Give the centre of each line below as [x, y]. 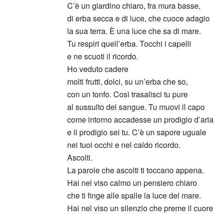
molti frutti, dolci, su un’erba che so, [127, 82]
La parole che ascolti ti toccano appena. [136, 170]
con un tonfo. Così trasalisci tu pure [127, 94]
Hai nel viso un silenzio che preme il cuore [140, 208]
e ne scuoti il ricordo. [103, 56]
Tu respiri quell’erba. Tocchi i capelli [129, 44]
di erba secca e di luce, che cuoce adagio [138, 18]
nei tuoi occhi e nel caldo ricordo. [124, 145]
